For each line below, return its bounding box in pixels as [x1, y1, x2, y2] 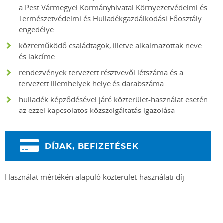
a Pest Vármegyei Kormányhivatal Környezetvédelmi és [19, 2, 207, 12]
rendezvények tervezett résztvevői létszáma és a [19, 67, 183, 77]
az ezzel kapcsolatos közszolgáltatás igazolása [19, 105, 175, 115]
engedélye [19, 24, 54, 34]
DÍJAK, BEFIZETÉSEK [45, 142, 139, 150]
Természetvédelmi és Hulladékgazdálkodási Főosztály [19, 13, 202, 23]
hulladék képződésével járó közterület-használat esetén [19, 94, 208, 104]
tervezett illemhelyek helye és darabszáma [19, 78, 164, 88]
